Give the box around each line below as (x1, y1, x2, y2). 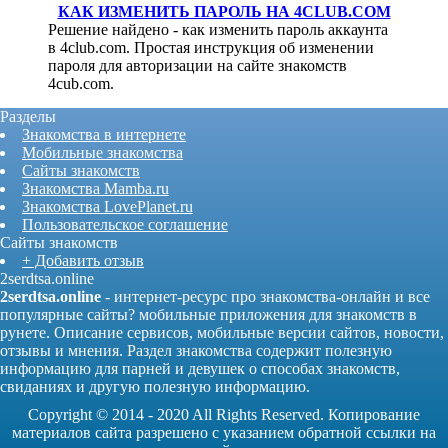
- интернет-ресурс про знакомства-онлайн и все (101, 287, 430, 305)
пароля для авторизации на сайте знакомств (48, 57, 348, 75)
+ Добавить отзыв (22, 251, 144, 269)
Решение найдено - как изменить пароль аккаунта (48, 21, 389, 39)
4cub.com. (48, 75, 115, 93)
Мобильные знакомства (22, 143, 183, 161)
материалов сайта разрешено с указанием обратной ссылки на (12, 423, 436, 441)
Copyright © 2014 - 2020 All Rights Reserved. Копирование (28, 405, 420, 423)
